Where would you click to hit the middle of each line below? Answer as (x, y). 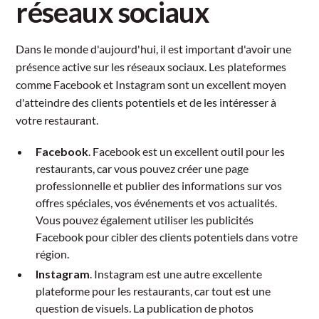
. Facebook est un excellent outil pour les (187, 151)
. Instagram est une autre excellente (176, 273)
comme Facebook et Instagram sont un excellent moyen (151, 84)
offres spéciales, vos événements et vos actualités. (157, 202)
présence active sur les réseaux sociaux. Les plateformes (151, 66)
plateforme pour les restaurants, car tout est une (153, 291)
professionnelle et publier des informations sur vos (159, 185)
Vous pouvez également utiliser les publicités (145, 219)
